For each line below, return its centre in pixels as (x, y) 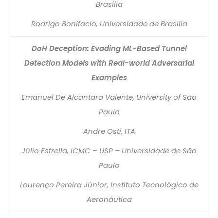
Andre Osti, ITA (109, 131)
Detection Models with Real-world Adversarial (109, 63)
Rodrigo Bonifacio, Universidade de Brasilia (109, 23)
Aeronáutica (109, 199)
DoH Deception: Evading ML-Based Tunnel (109, 48)
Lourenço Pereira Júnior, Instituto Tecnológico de (109, 184)
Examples (109, 77)
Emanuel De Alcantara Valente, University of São (109, 97)
